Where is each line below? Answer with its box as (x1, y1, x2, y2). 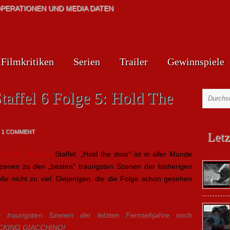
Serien (73, 56, 100, 67)
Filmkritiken (1, 56, 54, 67)
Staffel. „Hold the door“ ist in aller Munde (52, 150, 192, 158)
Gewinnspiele (167, 56, 224, 67)
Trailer (120, 56, 148, 67)
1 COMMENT (1, 128, 35, 135)
